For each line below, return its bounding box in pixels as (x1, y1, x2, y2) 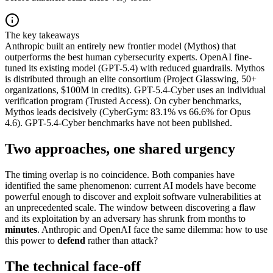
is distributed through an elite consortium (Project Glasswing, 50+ (5, 74, 257, 85)
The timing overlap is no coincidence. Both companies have (5, 169, 235, 180)
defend (57, 235, 85, 246)
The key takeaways (5, 30, 79, 41)
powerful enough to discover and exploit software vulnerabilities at (5, 191, 261, 202)
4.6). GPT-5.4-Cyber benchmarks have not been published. (5, 118, 232, 129)
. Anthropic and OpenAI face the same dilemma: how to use (37, 224, 268, 235)
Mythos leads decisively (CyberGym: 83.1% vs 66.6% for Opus (5, 107, 250, 118)
